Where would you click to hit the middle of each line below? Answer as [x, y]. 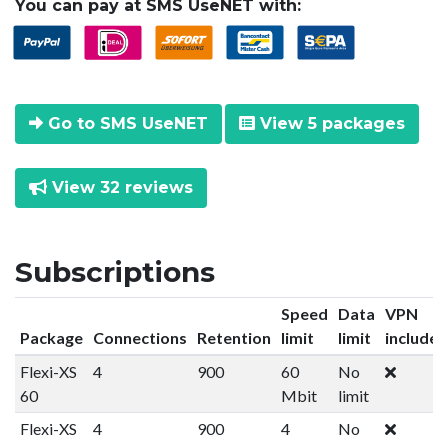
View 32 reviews [120, 187]
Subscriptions [115, 271]
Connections [139, 337]
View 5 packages [330, 123]
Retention [233, 337]
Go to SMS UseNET [125, 123]
